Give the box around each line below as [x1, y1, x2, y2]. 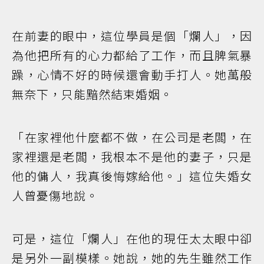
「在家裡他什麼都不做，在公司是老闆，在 [12, 128, 252, 146]
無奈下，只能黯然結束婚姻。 [12, 85, 173, 103]
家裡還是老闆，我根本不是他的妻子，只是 [12, 148, 252, 166]
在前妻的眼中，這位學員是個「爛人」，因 [12, 27, 252, 45]
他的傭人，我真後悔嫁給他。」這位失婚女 [12, 167, 252, 185]
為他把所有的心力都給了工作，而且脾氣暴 [12, 47, 252, 64]
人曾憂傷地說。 [12, 187, 98, 204]
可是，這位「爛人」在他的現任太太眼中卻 [12, 230, 252, 247]
